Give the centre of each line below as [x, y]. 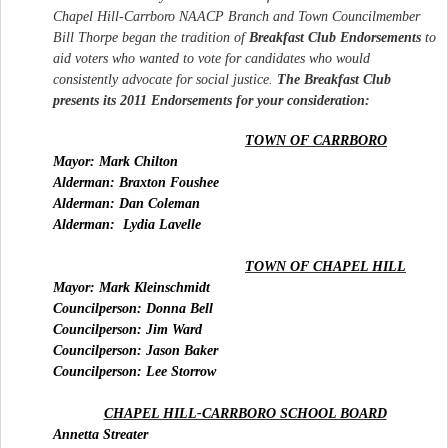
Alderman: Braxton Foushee [136, 182]
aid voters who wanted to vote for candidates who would [211, 58]
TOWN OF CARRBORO [316, 140]
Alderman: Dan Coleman [126, 203]
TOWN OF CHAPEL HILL [325, 266]
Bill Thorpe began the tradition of [151, 37]
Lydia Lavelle [162, 224]
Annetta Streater [100, 434]
